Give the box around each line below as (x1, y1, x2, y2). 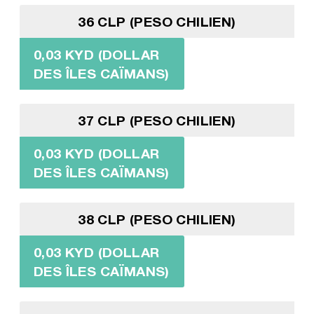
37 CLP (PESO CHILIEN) (78, 111, 236, 128)
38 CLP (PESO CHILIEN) (78, 210, 236, 227)
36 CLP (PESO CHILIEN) (78, 13, 236, 29)
